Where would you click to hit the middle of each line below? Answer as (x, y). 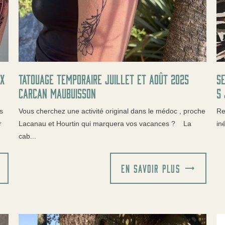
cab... (28, 136)
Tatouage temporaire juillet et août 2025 (104, 79)
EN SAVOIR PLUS (151, 168)
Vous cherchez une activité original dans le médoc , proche (112, 111)
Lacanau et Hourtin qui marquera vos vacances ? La (105, 123)
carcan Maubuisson (58, 93)
